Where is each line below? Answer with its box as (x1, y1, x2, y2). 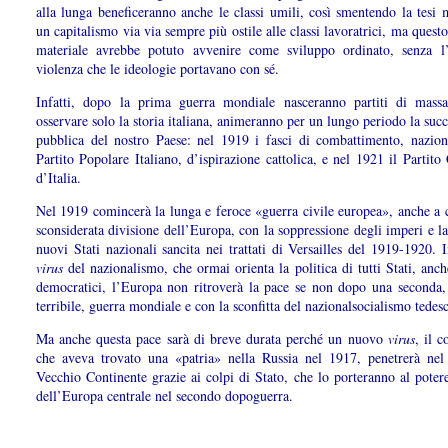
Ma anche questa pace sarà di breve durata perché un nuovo (36, 329, 388, 349)
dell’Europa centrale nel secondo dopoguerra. (36, 386, 293, 406)
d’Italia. (36, 168, 81, 188)
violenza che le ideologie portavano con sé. (36, 59, 279, 79)
